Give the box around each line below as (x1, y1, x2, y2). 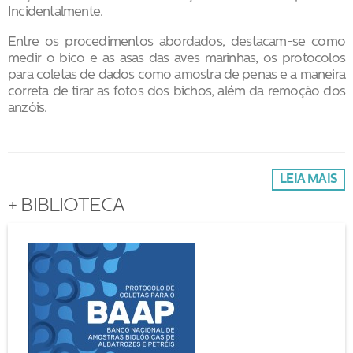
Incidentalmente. (8, 5, 103, 19)
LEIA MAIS (280, 173, 337, 186)
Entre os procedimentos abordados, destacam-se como (8, 35, 345, 49)
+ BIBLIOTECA (8, 197, 125, 217)
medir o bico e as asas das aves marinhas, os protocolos (8, 51, 345, 65)
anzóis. (8, 101, 47, 115)
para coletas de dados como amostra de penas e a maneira (8, 68, 345, 82)
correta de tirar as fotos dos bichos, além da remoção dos (8, 84, 345, 98)
